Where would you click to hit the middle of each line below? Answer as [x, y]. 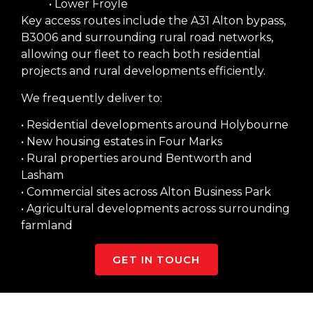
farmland [47, 225]
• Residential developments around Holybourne [155, 124]
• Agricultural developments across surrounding [155, 208]
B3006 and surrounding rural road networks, [147, 38]
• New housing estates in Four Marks [122, 141]
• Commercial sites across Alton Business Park [146, 191]
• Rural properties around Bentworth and [137, 158]
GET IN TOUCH [156, 260]
